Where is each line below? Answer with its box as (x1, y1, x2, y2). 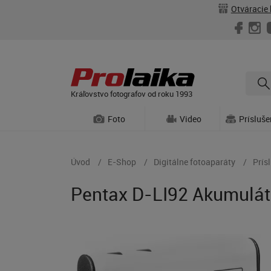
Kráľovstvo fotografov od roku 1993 (71, 88, 192, 99)
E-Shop (108, 156, 136, 168)
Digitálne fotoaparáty (154, 156, 235, 168)
